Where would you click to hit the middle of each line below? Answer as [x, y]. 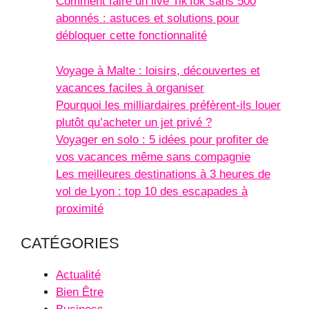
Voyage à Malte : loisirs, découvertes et [158, 70]
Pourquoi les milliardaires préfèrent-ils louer [168, 105]
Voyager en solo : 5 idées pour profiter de [162, 139]
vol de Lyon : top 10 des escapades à [152, 191]
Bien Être [80, 292]
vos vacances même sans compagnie [153, 157]
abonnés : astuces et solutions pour [148, 19]
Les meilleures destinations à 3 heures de [163, 174]
